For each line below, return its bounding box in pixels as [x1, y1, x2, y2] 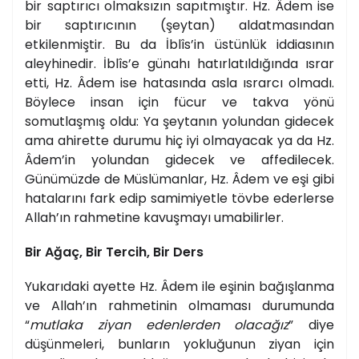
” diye [288, 315, 334, 334]
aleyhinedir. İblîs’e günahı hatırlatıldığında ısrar [25, 54, 334, 73]
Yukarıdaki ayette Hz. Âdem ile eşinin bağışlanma [25, 276, 334, 296]
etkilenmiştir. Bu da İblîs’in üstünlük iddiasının [25, 34, 334, 54]
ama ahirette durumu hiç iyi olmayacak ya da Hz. [25, 131, 334, 150]
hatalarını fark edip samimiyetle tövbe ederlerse [25, 188, 334, 208]
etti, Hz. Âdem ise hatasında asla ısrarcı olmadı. [25, 73, 334, 92]
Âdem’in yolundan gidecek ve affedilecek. [25, 150, 334, 169]
